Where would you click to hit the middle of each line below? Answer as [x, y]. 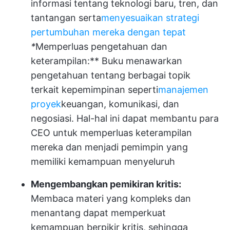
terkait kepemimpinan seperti [94, 90]
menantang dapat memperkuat [98, 213]
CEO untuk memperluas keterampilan [111, 133]
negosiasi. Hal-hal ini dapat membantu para [125, 118]
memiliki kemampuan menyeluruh [103, 161]
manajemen [183, 90]
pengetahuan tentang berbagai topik [111, 75]
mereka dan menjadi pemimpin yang [109, 147]
